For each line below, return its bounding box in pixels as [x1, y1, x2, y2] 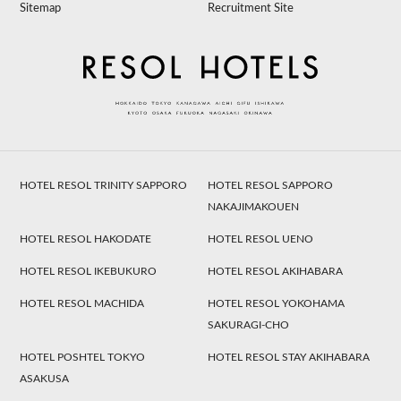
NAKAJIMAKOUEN [208, 200, 300, 212]
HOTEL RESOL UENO [208, 233, 314, 244]
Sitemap [20, 3, 62, 15]
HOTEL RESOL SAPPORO [208, 179, 334, 191]
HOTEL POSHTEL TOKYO [20, 351, 146, 363]
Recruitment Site [208, 3, 294, 15]
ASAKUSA [20, 372, 70, 384]
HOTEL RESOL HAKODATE [20, 233, 152, 244]
